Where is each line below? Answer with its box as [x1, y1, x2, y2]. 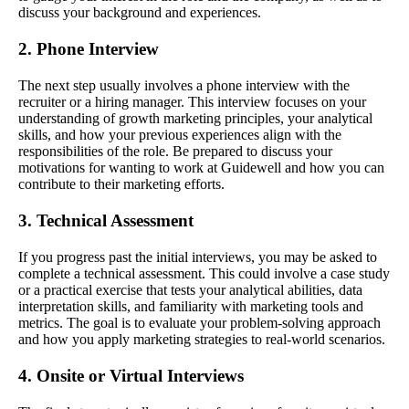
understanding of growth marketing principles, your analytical [18, 110, 372, 127]
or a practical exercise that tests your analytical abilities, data [18, 282, 362, 299]
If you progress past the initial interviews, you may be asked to [18, 249, 377, 266]
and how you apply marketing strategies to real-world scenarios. [18, 331, 385, 348]
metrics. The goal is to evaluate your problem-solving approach [18, 315, 381, 331]
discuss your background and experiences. [18, 5, 261, 21]
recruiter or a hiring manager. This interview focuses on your [18, 94, 366, 110]
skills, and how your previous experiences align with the [18, 127, 341, 143]
